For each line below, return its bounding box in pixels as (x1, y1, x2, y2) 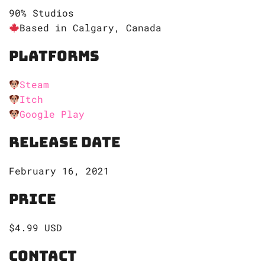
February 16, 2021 (9, 164, 109, 177)
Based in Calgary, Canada (20, 21, 162, 34)
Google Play (20, 108, 85, 121)
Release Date (9, 133, 121, 152)
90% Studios (9, 7, 74, 20)
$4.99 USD (9, 221, 62, 234)
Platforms (9, 47, 99, 66)
